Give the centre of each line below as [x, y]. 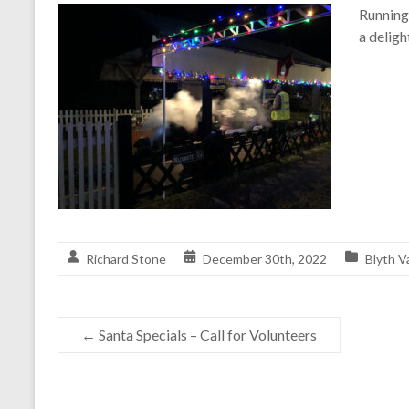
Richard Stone [126, 259]
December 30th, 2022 [265, 259]
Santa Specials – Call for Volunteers [206, 335]
